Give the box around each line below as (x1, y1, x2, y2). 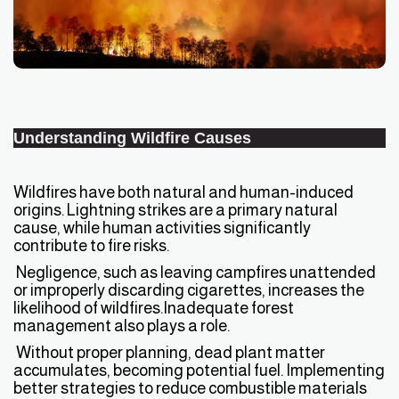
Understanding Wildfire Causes (13, 129, 251, 148)
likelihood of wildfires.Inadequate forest (13, 298, 294, 318)
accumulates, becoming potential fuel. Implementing (13, 361, 385, 380)
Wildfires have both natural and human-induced (13, 183, 354, 202)
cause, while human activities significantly (13, 218, 311, 238)
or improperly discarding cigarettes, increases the (13, 281, 364, 300)
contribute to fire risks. (13, 236, 169, 256)
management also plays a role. (13, 316, 230, 336)
